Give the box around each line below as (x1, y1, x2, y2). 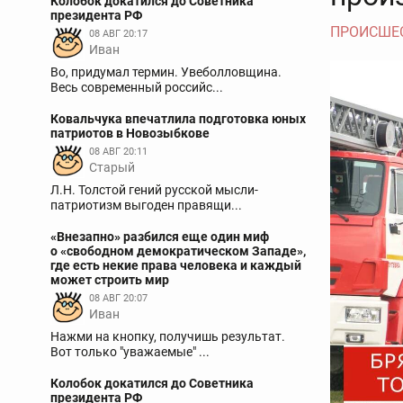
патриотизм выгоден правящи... (50, 198, 242, 212)
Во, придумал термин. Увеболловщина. (50, 65, 282, 79)
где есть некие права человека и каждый (50, 258, 301, 273)
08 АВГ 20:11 (89, 146, 148, 157)
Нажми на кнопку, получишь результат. (50, 329, 285, 344)
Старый (89, 160, 135, 175)
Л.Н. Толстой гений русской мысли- (50, 183, 258, 197)
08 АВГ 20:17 (89, 28, 148, 40)
